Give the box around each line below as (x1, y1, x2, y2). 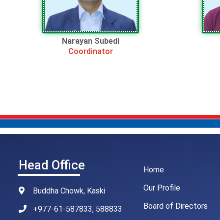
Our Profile (143, 183, 180, 192)
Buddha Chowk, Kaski (32, 186, 105, 195)
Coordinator (68, 46, 113, 56)
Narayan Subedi (61, 36, 119, 46)
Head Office (19, 158, 85, 173)
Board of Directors (143, 201, 208, 211)
